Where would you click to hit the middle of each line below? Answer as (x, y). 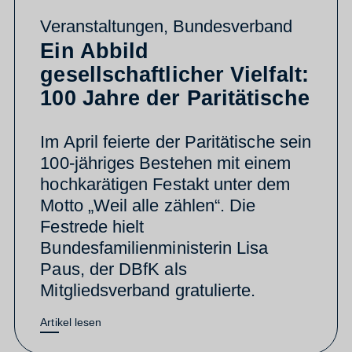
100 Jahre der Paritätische (175, 99)
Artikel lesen (71, 323)
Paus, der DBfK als (114, 269)
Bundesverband (233, 27)
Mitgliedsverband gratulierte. (148, 291)
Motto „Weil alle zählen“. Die (148, 206)
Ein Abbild (95, 51)
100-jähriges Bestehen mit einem (166, 163)
